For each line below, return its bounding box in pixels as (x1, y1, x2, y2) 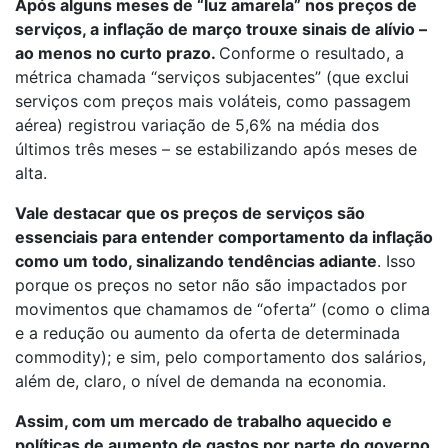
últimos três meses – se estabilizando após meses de (15, 139, 417, 160)
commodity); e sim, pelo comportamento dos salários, (15, 347, 426, 368)
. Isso (377, 251, 416, 272)
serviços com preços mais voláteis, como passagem (15, 91, 411, 112)
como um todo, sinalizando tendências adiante (15, 251, 377, 272)
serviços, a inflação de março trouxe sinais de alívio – (15, 19, 427, 40)
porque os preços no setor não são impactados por (15, 275, 407, 296)
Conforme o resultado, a (219, 43, 404, 64)
